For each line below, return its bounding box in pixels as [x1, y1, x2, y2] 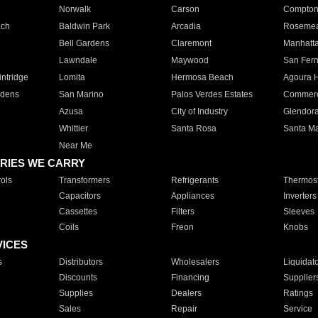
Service [283, 304, 312, 314]
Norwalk [58, 4, 91, 14]
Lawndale [58, 55, 97, 65]
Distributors [58, 257, 103, 267]
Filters [170, 207, 194, 216]
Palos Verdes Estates [170, 89, 253, 99]
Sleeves [283, 207, 314, 216]
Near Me [58, 141, 92, 150]
